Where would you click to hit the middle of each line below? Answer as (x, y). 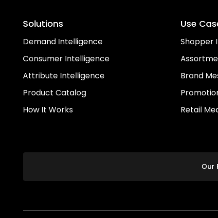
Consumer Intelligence (66, 59)
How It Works (48, 110)
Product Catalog (54, 93)
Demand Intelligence (63, 42)
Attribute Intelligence (64, 76)
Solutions (43, 24)
